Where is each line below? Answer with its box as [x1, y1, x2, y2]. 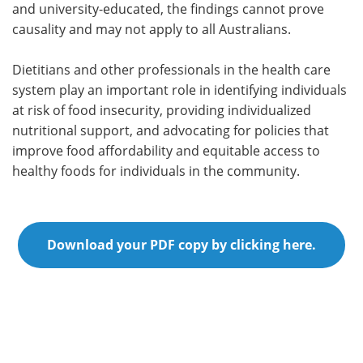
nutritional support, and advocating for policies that [12, 121, 329, 139]
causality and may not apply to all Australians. [12, 19, 294, 38]
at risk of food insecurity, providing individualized [12, 100, 311, 119]
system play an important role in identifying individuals [12, 80, 347, 99]
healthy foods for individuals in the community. [12, 161, 300, 180]
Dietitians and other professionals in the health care [12, 60, 331, 79]
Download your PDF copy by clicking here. [47, 235, 316, 254]
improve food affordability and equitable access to [12, 141, 320, 160]
